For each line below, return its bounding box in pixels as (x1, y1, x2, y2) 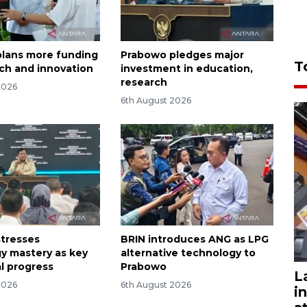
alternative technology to (120, 247, 256, 260)
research (120, 75, 167, 88)
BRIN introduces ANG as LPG (120, 233, 269, 246)
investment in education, (120, 62, 253, 75)
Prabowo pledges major (120, 48, 244, 61)
